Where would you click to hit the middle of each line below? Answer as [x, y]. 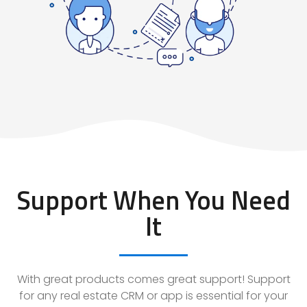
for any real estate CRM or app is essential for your [153, 295]
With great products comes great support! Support [153, 279]
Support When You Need [153, 200]
